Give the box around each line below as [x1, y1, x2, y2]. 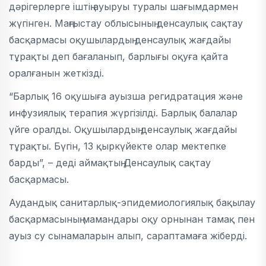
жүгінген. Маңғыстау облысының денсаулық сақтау [9, 17, 243, 29]
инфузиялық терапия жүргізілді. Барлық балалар [9, 107, 237, 119]
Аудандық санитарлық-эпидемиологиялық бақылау [9, 197, 255, 208]
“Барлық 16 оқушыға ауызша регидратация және [9, 90, 243, 102]
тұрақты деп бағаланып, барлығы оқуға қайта [9, 50, 228, 62]
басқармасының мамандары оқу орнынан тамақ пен [9, 213, 255, 225]
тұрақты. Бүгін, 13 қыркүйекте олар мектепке [9, 140, 226, 152]
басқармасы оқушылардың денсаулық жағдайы [9, 34, 231, 46]
